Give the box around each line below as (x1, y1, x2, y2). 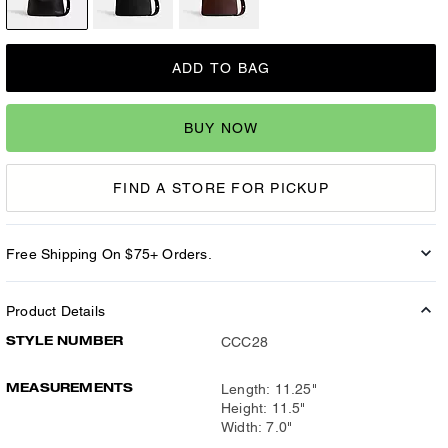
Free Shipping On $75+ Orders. (6, 246, 212, 262)
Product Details (6, 303, 105, 319)
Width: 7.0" (221, 419, 293, 435)
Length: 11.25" (221, 381, 317, 397)
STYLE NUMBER (6, 333, 124, 348)
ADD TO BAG (171, 60, 271, 76)
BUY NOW (183, 119, 259, 136)
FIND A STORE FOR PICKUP (113, 179, 329, 196)
